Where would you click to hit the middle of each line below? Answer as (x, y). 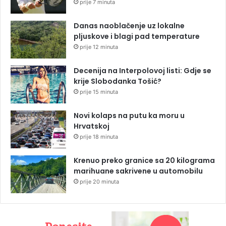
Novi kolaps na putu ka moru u (129, 116)
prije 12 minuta (99, 47)
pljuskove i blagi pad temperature (137, 37)
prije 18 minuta (99, 137)
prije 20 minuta (99, 182)
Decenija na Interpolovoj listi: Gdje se (143, 71)
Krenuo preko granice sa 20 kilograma (144, 161)
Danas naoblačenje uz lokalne (129, 26)
